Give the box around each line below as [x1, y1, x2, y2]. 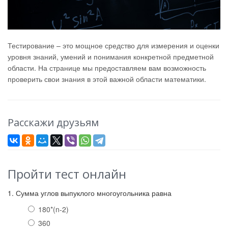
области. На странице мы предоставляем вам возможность [8, 63, 206, 73]
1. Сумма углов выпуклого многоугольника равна [8, 188, 172, 198]
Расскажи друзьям [8, 116, 99, 130]
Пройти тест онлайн [8, 165, 126, 183]
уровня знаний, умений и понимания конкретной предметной [8, 51, 214, 62]
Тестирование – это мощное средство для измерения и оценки [8, 40, 219, 51]
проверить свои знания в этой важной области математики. [8, 74, 206, 84]
